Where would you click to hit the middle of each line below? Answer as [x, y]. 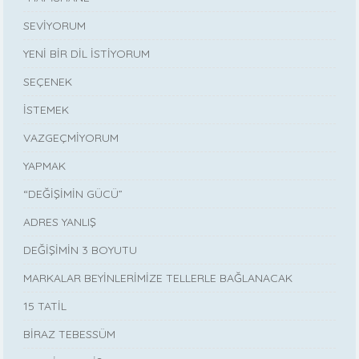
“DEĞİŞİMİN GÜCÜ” [73, 194]
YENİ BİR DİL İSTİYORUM [87, 53]
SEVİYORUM [55, 25]
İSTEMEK [46, 109]
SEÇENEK [48, 81]
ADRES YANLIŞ [60, 222]
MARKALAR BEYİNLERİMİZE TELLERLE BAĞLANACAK [158, 278]
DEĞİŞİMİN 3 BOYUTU [81, 250]
